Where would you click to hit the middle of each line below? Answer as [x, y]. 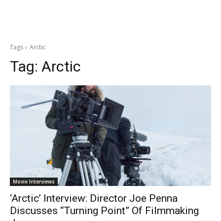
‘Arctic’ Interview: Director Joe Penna [94, 198]
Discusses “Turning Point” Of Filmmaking [104, 211]
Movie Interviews [34, 182]
